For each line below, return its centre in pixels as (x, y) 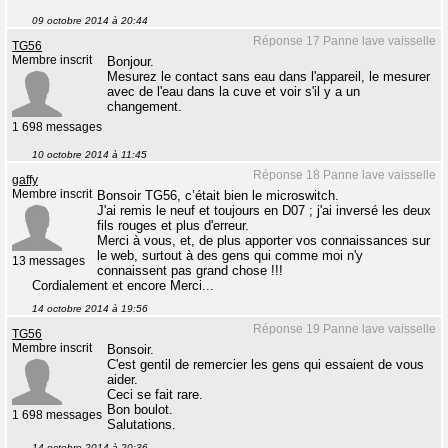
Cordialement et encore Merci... (123, 285)
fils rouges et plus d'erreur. (173, 225)
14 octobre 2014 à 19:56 (90, 308)
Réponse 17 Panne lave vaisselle (344, 41)
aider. (122, 379)
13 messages (48, 261)
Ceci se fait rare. (155, 394)
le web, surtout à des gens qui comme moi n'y (230, 255)
